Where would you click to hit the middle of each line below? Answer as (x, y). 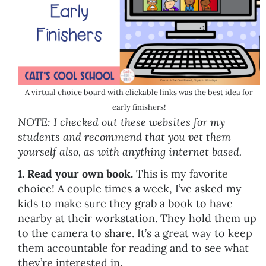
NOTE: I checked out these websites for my (121, 122)
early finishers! (139, 107)
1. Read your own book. (77, 173)
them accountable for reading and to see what (133, 248)
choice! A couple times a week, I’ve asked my (130, 188)
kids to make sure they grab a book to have (125, 203)
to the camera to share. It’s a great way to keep (135, 233)
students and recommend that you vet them (124, 137)
